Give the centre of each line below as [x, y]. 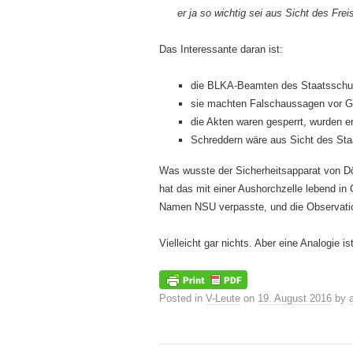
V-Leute [223, 299]
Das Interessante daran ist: [221, 49]
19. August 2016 [295, 299]
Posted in [182, 299]
